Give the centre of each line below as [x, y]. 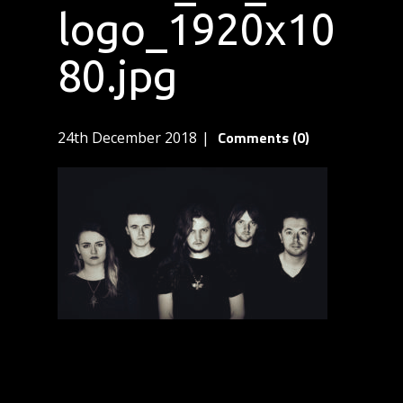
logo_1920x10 [197, 29]
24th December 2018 [127, 138]
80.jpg [118, 76]
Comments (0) [262, 138]
